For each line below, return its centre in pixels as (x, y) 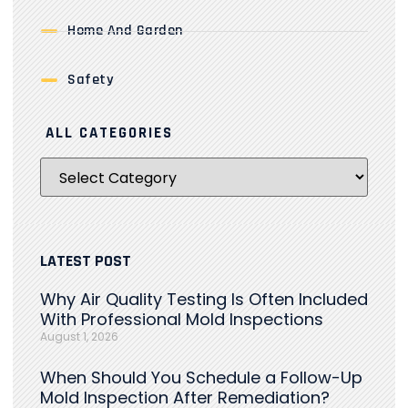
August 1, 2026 (79, 337)
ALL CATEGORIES (107, 133)
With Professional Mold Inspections (182, 320)
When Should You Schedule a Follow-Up (201, 378)
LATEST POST (86, 261)
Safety (90, 80)
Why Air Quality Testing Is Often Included (204, 300)
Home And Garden (125, 31)
